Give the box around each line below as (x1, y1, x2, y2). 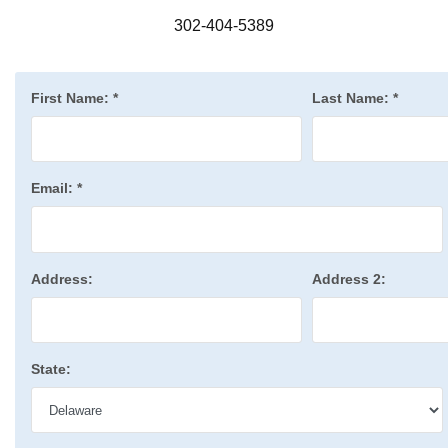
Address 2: (312, 270, 387, 287)
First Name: (31, 89, 113, 106)
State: (31, 361, 71, 378)
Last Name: (312, 89, 394, 106)
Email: (31, 180, 77, 197)
